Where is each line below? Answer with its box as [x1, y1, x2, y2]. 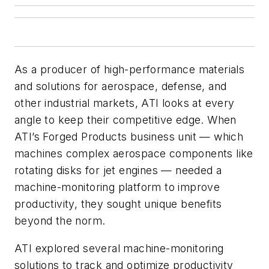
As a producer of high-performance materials [14, 63, 245, 76]
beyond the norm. [14, 214, 106, 228]
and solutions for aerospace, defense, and [14, 80, 227, 93]
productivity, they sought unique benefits [14, 198, 222, 211]
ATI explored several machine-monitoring [14, 241, 224, 255]
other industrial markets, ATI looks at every [14, 97, 235, 110]
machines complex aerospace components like [14, 147, 253, 160]
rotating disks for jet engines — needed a [14, 164, 222, 177]
